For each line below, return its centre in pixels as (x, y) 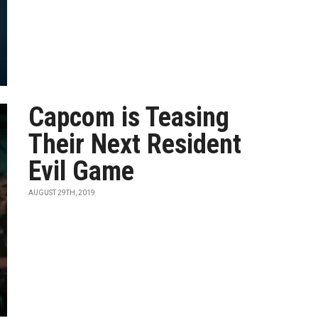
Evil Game (82, 171)
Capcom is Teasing (129, 117)
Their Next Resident (135, 144)
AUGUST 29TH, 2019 (62, 193)
